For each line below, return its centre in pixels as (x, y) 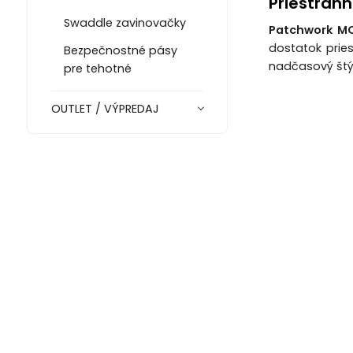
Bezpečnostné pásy (120, 50)
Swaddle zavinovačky (124, 22)
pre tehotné (97, 68)
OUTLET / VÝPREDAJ (105, 108)
